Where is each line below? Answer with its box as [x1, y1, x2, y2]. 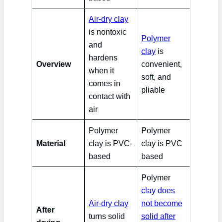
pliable [141, 85, 166, 94]
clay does [141, 186, 175, 195]
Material [36, 139, 66, 148]
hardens [89, 53, 118, 62]
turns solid [89, 212, 125, 221]
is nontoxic [89, 27, 127, 36]
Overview [36, 59, 71, 68]
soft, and [141, 72, 171, 81]
